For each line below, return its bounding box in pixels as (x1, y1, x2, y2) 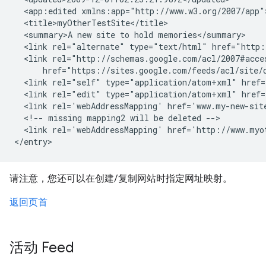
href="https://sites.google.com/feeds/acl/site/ (14, 65, 263, 76)
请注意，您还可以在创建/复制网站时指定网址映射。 (9, 173, 232, 184)
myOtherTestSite (57, 17, 130, 28)
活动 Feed (9, 239, 74, 256)
